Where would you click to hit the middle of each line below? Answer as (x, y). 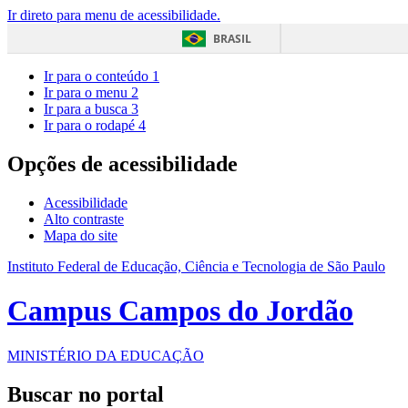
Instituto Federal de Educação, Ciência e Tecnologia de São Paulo (196, 266)
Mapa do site (81, 235)
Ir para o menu (87, 92)
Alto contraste (84, 219)
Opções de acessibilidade (122, 163)
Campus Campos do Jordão (180, 311)
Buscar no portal (86, 394)
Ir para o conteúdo (98, 76)
